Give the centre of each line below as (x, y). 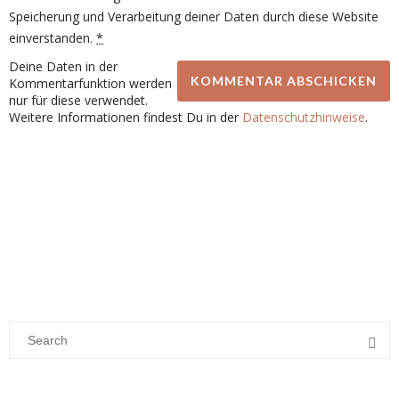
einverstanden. (53, 37)
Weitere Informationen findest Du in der (126, 117)
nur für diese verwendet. (78, 100)
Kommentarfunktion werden (90, 83)
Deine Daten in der (63, 66)
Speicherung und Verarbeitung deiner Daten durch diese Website (194, 16)
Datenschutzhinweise (304, 117)
